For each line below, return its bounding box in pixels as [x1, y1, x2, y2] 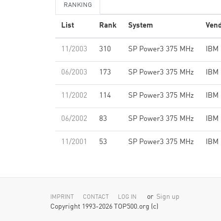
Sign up [156, 194, 180, 200]
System [128, 22, 153, 30]
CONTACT [83, 194, 109, 200]
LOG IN [118, 194, 137, 200]
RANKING [64, 2, 92, 8]
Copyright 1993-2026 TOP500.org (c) [50, 204, 158, 210]
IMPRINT [50, 194, 74, 200]
